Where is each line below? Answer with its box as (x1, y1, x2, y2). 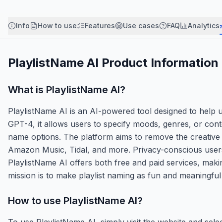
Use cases (123, 21, 159, 30)
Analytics (188, 21, 220, 30)
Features (85, 21, 115, 30)
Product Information (99, 55, 219, 70)
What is (8, 83, 46, 96)
